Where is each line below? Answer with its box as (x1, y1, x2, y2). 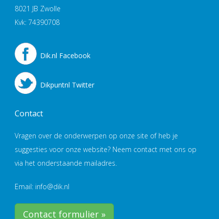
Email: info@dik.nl (15, 181, 69, 191)
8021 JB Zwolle (15, 3, 61, 13)
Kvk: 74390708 (15, 17, 60, 27)
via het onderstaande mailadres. (15, 158, 117, 168)
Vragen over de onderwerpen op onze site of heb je (15, 131, 178, 140)
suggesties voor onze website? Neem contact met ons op (15, 144, 197, 154)
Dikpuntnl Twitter (40, 80, 94, 89)
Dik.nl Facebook (40, 50, 90, 60)
